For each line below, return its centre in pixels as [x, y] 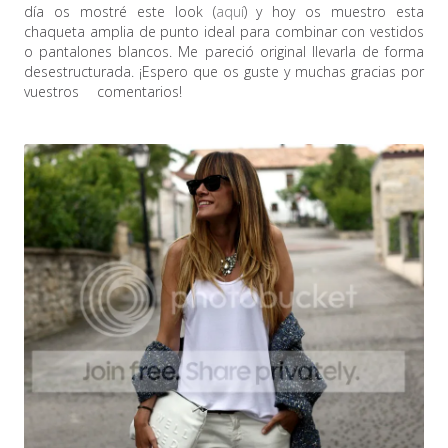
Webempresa [67, 112]
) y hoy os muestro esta [333, 12]
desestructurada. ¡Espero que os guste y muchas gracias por [224, 72]
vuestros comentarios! [111, 92]
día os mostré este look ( [120, 12]
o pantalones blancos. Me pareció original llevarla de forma [224, 52]
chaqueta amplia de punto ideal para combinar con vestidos [224, 32]
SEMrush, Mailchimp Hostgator [311, 92]
